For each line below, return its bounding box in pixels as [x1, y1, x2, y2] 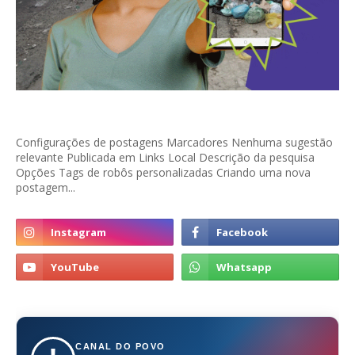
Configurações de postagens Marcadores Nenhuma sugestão [16, 135, 333, 151]
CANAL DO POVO [75, 342, 166, 352]
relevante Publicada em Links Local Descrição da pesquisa [16, 150, 315, 166]
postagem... [16, 180, 75, 196]
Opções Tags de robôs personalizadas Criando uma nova [16, 165, 311, 181]
